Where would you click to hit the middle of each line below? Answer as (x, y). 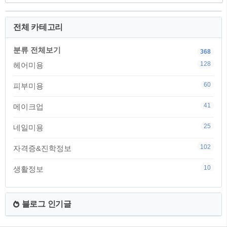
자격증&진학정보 (42, 148)
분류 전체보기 (37, 50)
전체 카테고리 (38, 27)
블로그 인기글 (46, 204)
